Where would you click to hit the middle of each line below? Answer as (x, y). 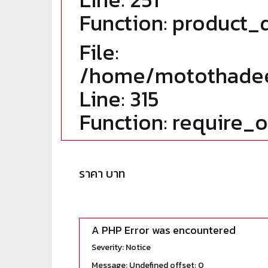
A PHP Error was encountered (164, 230)
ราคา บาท (102, 173)
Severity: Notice (121, 247)
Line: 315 (119, 99)
